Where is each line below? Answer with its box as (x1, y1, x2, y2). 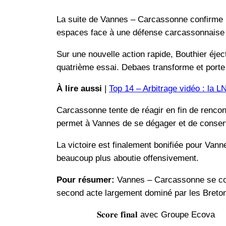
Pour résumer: (56, 175, 115, 185)
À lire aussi (56, 84, 102, 94)
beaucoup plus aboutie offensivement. (56, 153, 199, 163)
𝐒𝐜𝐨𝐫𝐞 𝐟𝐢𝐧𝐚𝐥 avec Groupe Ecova (97, 209, 215, 219)
